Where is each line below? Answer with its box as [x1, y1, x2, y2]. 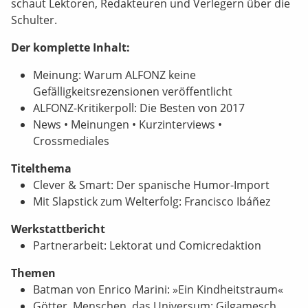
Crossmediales [33, 133, 109, 148]
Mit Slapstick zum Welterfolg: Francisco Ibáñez [33, 193, 270, 209]
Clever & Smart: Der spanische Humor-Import [33, 177, 269, 192]
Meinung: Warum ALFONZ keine [33, 67, 196, 82]
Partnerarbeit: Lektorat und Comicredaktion [33, 237, 261, 253]
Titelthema [11, 160, 71, 176]
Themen [11, 265, 56, 280]
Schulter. [11, 12, 57, 27]
